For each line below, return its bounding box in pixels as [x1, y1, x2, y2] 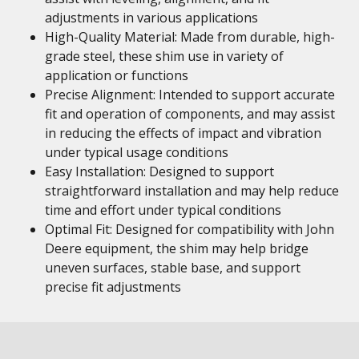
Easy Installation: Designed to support [45, 163, 274, 180]
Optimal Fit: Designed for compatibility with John [45, 220, 334, 238]
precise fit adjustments [45, 278, 181, 296]
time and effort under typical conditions [45, 201, 281, 219]
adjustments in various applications [45, 9, 258, 26]
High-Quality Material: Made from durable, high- [45, 28, 335, 46]
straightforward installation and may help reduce [45, 182, 339, 200]
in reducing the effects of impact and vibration [45, 124, 321, 142]
